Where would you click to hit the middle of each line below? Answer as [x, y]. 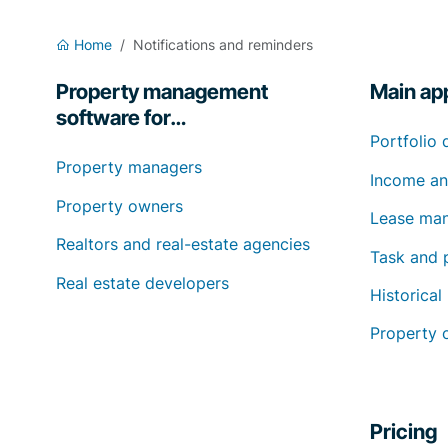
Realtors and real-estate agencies [183, 244]
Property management [162, 92]
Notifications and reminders [223, 45]
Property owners [120, 205]
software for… [121, 118]
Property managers [129, 167]
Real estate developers [143, 282]
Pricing [404, 432]
